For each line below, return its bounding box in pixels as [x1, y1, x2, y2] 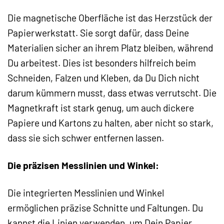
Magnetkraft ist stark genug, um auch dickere [7, 102, 194, 114]
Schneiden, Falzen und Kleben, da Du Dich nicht [7, 72, 199, 84]
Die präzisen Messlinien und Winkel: [7, 159, 159, 171]
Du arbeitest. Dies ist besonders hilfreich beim [7, 57, 196, 69]
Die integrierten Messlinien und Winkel [7, 187, 164, 199]
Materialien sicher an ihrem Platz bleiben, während [7, 42, 213, 54]
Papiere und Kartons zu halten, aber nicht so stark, [7, 117, 213, 129]
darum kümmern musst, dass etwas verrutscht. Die [7, 87, 216, 99]
